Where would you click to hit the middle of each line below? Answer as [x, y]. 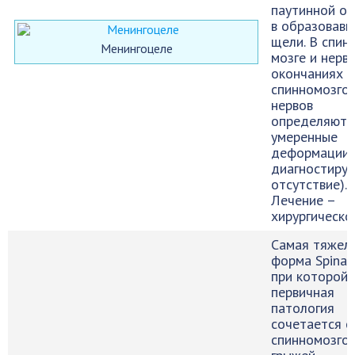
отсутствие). [309, 185]
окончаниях [307, 74]
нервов [292, 105]
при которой [309, 277]
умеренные [304, 137]
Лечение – [303, 200]
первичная [303, 292]
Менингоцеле [136, 49]
